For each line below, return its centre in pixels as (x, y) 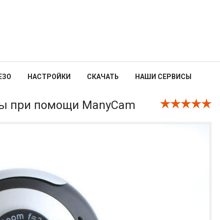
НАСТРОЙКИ (49, 77)
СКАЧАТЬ (103, 77)
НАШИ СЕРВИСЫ (163, 77)
